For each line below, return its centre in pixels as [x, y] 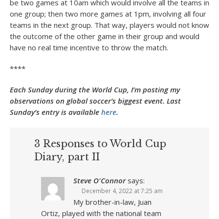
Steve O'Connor [99, 180]
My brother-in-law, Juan [112, 202]
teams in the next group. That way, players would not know [109, 25]
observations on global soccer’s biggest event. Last [95, 101]
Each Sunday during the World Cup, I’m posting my [95, 89]
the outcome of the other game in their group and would [105, 36]
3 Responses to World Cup [100, 144]
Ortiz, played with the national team [101, 213]
